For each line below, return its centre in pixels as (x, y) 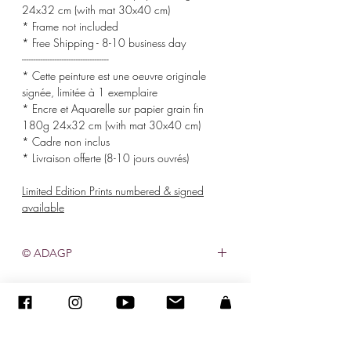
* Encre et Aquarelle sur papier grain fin (113, 108)
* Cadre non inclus (66, 141)
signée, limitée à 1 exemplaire (90, 92)
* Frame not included (70, 26)
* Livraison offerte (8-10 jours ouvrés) (105, 157)
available (43, 207)
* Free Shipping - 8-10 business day (104, 42)
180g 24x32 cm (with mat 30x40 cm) (111, 125)
